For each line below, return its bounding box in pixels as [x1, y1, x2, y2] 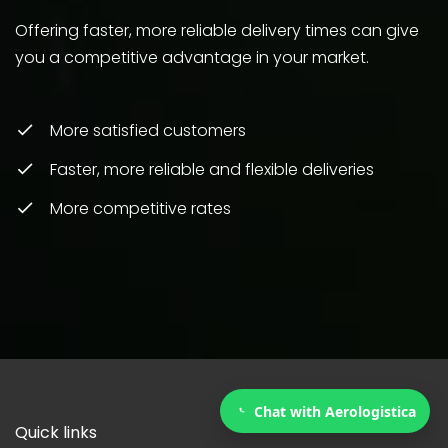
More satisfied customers [50, 118, 246, 142]
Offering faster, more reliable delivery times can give [15, 18, 419, 42]
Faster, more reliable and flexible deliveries [50, 157, 374, 181]
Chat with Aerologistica [254, 401, 416, 421]
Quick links [15, 420, 97, 444]
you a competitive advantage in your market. [15, 45, 369, 69]
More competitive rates [50, 196, 231, 220]
